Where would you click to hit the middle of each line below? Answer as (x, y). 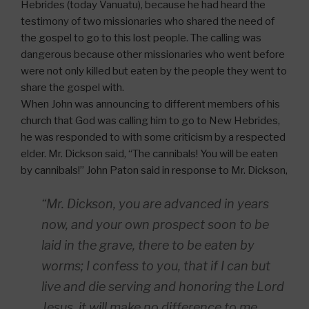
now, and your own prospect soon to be (155, 225)
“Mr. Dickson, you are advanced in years (155, 204)
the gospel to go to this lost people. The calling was (141, 38)
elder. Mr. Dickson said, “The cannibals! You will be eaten (149, 153)
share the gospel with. (72, 87)
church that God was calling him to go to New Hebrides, (150, 120)
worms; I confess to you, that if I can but (156, 266)
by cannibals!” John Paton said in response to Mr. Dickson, (154, 170)
